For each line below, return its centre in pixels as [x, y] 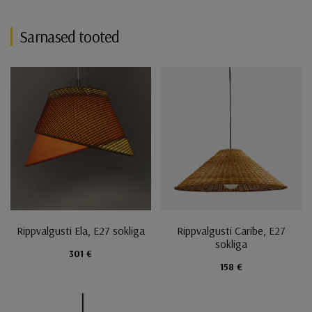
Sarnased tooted [70, 36]
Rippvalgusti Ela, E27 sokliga [80, 230]
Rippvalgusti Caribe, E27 [232, 230]
